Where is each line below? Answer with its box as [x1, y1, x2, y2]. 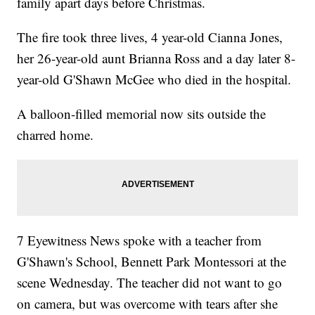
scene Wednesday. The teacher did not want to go [17, 274, 283, 292]
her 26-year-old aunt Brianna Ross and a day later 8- [17, 49, 296, 67]
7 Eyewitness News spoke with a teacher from [17, 231, 262, 250]
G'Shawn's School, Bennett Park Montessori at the [17, 252, 287, 271]
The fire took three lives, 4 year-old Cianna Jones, [17, 28, 283, 46]
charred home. [17, 126, 94, 144]
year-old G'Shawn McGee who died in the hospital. [17, 70, 292, 89]
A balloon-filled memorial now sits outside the [17, 105, 266, 123]
